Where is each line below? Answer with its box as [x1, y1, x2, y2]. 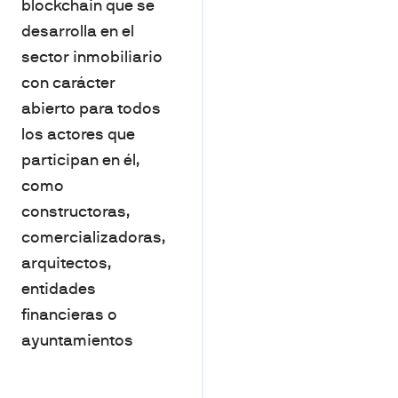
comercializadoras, [21, 228, 166, 246]
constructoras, [21, 203, 131, 220]
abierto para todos [21, 99, 161, 117]
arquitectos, [21, 254, 112, 272]
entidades [21, 280, 96, 298]
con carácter [21, 74, 115, 92]
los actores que [21, 125, 135, 143]
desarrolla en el [21, 22, 134, 40]
